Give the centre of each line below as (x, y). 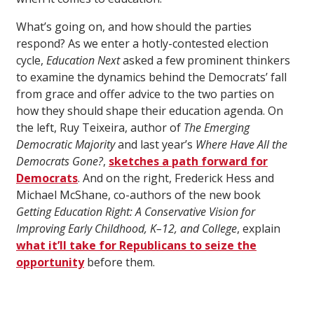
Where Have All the (241, 145)
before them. (120, 262)
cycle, (31, 61)
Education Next (83, 61)
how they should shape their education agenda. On (150, 111)
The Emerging (217, 128)
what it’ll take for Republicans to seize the (136, 246)
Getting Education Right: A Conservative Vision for (136, 212)
